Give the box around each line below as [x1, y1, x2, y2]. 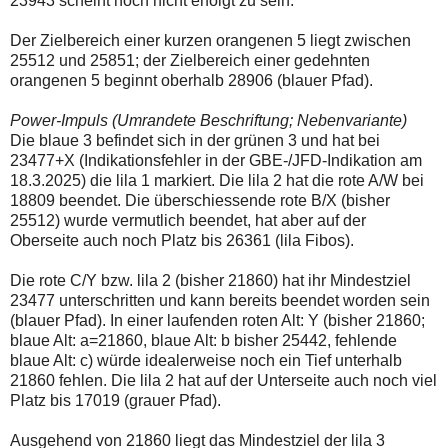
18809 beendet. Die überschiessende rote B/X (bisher [10, 191, 390, 209]
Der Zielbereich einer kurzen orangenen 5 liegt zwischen [10, 31, 411, 49]
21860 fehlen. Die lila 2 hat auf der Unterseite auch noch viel [10, 371, 437, 389]
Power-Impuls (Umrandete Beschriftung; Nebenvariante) [10, 111, 407, 129]
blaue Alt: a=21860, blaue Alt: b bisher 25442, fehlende [10, 331, 397, 349]
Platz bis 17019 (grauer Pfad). [10, 391, 221, 409]
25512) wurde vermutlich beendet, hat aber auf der [10, 211, 366, 229]
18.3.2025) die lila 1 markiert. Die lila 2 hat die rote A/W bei [10, 171, 424, 189]
